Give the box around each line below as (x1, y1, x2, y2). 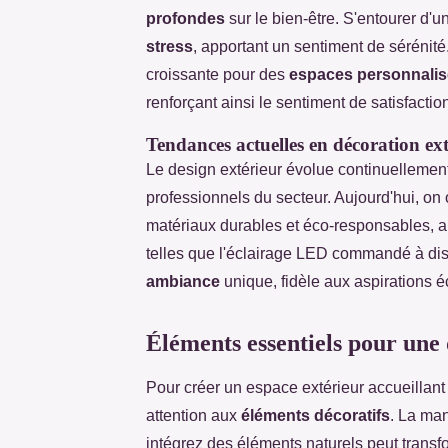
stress (146, 37, 193, 55)
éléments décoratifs (241, 406, 390, 424)
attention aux (146, 406, 241, 424)
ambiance (146, 272, 220, 290)
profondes (146, 9, 225, 27)
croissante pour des (146, 65, 289, 83)
